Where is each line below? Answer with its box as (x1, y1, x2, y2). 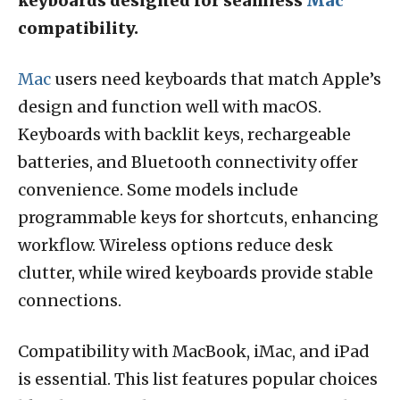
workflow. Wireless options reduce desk (18, 234, 333, 255)
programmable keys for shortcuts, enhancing (18, 206, 379, 228)
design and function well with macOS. (18, 96, 321, 117)
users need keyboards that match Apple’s (51, 68, 381, 89)
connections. (18, 289, 121, 311)
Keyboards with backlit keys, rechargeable (18, 123, 351, 145)
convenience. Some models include (18, 179, 298, 200)
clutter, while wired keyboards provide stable (18, 262, 373, 283)
